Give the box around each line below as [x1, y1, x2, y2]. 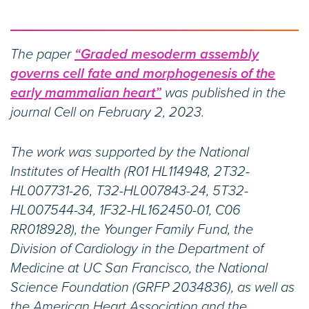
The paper [10, 46, 74, 63]
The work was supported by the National [10, 143, 249, 161]
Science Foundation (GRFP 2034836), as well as [10, 279, 295, 296]
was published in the [161, 84, 286, 101]
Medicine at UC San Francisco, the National [10, 259, 268, 277]
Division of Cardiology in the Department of [10, 240, 263, 257]
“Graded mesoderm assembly [74, 46, 259, 63]
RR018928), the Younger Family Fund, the [10, 221, 253, 238]
